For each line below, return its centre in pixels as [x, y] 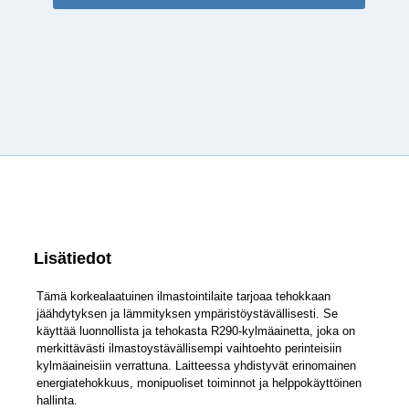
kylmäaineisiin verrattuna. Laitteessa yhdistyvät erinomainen [197, 366]
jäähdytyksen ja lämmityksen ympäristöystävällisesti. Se [188, 314]
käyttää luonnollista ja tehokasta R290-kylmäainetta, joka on [196, 331]
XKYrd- [72, 28]
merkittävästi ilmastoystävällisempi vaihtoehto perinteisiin [189, 349]
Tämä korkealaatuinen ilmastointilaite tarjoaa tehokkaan [184, 297]
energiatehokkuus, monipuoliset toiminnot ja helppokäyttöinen [199, 383]
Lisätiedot [73, 259]
